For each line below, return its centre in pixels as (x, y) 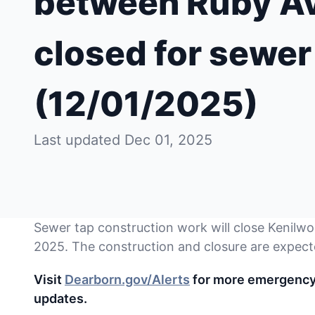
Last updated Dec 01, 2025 (123, 140)
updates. (62, 298)
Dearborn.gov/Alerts (127, 279)
